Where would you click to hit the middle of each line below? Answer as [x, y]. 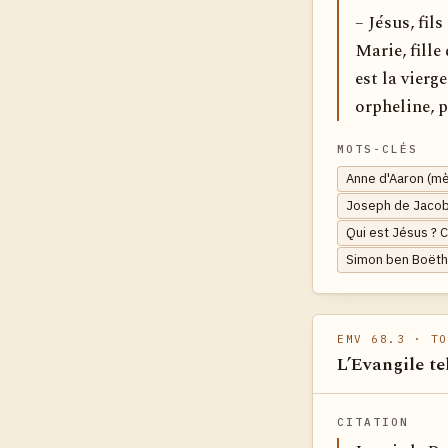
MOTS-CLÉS [377, 149]
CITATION [373, 422]
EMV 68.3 [371, 339]
